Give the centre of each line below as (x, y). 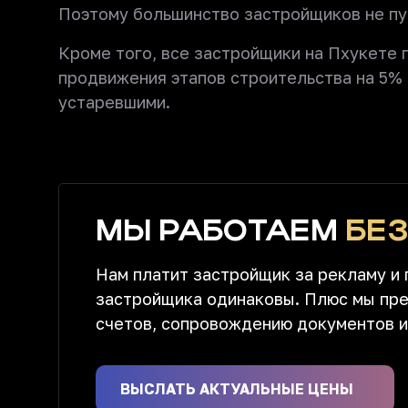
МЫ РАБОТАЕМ (220, 230)
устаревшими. (114, 102)
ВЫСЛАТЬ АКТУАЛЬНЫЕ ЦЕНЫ (239, 389)
